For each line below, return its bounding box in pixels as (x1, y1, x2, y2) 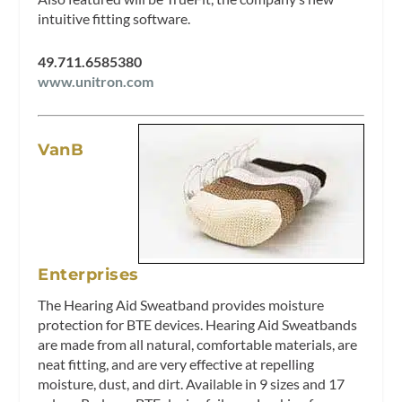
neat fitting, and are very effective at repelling (38, 354, 315, 372)
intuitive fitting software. (38, 10, 191, 28)
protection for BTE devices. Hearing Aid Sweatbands (38, 315, 358, 333)
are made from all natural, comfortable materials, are (38, 335, 358, 353)
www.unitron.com (38, 72, 154, 90)
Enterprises (38, 264, 139, 284)
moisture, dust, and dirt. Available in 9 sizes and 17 (38, 374, 345, 392)
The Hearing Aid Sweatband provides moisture (38, 295, 325, 313)
